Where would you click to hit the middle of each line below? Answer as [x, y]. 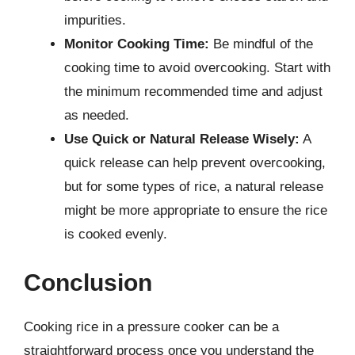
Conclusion [88, 282]
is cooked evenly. [116, 234]
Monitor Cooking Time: [137, 44]
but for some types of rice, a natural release [194, 186]
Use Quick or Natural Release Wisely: [182, 139]
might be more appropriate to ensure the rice [196, 210]
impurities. [95, 20]
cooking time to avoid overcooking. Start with [197, 67]
